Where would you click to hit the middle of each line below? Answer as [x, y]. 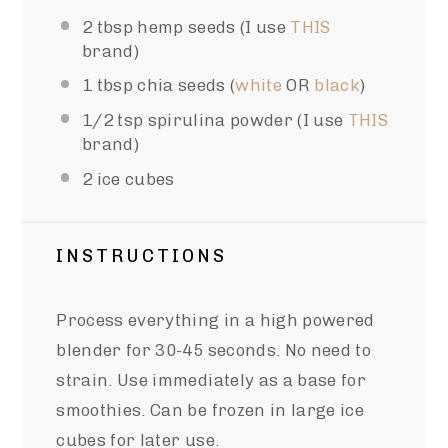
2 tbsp [107, 26]
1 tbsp [107, 85]
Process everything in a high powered [215, 319]
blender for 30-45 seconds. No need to [213, 349]
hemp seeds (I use [211, 26]
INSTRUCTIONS [142, 255]
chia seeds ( [184, 85]
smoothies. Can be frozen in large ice [210, 409]
